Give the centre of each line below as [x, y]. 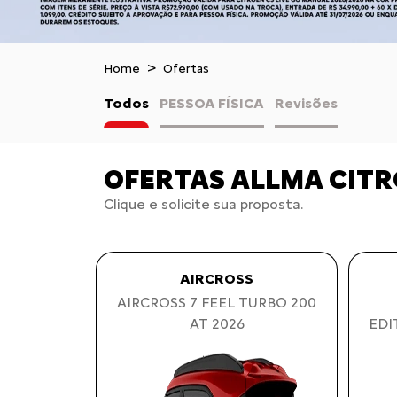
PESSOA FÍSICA [212, 103]
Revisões [306, 103]
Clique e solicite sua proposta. [203, 204]
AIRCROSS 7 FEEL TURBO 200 [217, 303]
